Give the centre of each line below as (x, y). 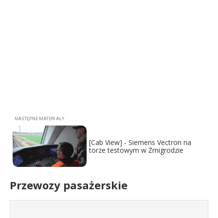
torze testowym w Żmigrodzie (136, 150)
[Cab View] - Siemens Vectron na (140, 142)
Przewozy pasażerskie (69, 185)
